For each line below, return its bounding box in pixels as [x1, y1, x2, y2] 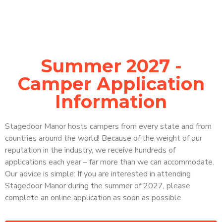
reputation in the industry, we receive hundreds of [5, 145, 175, 156]
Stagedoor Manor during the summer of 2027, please [5, 180, 190, 191]
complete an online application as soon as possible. [5, 192, 183, 203]
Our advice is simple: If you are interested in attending [5, 168, 191, 179]
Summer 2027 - [40, 55, 182, 77]
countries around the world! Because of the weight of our [5, 133, 202, 144]
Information [55, 91, 167, 112]
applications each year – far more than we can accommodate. [5, 157, 214, 167]
